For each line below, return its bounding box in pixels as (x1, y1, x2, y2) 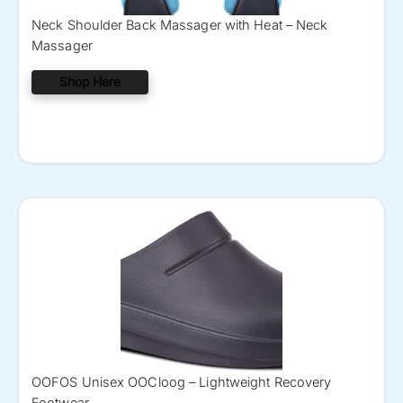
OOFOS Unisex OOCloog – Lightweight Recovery (31, 373, 332, 390)
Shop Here (59, 75, 121, 90)
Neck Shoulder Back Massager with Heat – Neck (31, 17, 328, 34)
